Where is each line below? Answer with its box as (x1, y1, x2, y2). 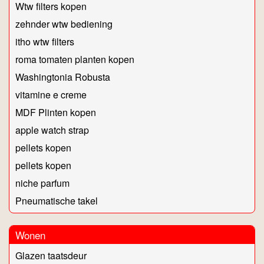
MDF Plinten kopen (15, 105, 96, 120)
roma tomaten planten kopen (15, 52, 134, 67)
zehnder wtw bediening (15, 17, 113, 31)
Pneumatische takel (15, 194, 98, 208)
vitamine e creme (15, 88, 87, 102)
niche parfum (15, 176, 70, 190)
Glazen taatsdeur (15, 249, 87, 263)
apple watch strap (15, 123, 89, 137)
